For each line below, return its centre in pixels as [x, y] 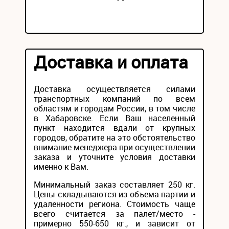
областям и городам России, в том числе [114, 108]
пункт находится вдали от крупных [114, 128]
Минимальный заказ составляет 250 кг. [114, 185]
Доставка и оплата [111, 62]
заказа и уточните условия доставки [114, 157]
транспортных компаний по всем [114, 99]
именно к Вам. [61, 167]
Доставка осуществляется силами [114, 89]
